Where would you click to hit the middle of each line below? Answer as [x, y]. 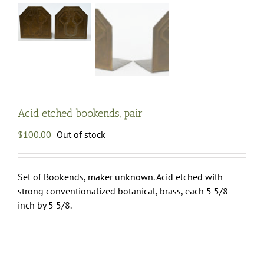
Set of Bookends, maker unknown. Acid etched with [120, 177]
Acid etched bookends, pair [80, 113]
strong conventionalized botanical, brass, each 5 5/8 [123, 191]
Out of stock [81, 135]
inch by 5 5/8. [45, 205]
